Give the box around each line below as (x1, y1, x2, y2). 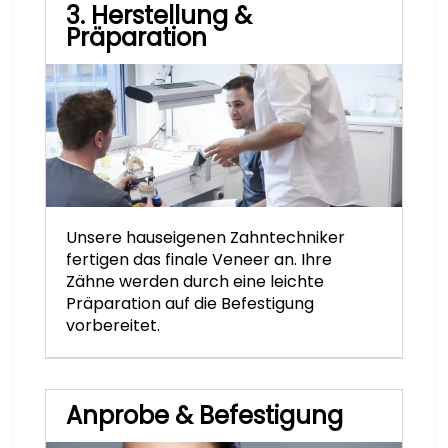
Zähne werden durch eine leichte (66, 269, 324, 293)
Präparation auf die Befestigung (66, 291, 314, 315)
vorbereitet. (66, 313, 160, 337)
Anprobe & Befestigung (66, 398, 343, 432)
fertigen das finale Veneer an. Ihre (66, 247, 332, 271)
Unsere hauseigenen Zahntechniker (66, 225, 345, 249)
